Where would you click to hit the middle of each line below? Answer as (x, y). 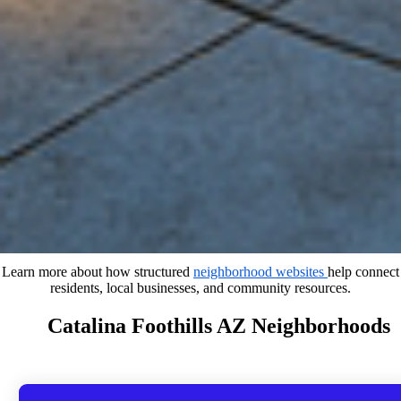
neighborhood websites (260, 272)
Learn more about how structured (98, 272)
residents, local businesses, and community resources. (200, 288)
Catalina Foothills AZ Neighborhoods (218, 325)
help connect (363, 272)
